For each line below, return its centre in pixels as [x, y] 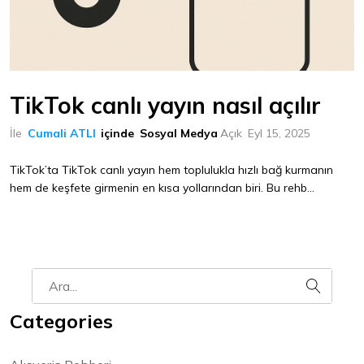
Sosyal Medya [179, 134]
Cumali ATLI [62, 134]
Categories [61, 321]
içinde [117, 134]
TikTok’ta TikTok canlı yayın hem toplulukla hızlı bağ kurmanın [171, 170]
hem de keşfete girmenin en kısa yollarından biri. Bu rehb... [162, 188]
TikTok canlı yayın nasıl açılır [165, 106]
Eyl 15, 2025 [279, 134]
